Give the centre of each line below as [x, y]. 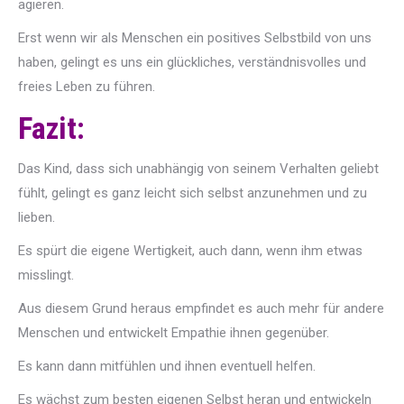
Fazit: [51, 128]
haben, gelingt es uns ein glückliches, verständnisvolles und [192, 62]
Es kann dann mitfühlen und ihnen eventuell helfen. [167, 366]
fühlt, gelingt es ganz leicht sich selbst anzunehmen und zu [193, 193]
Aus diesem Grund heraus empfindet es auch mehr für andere [201, 308]
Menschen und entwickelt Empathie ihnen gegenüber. [174, 333]
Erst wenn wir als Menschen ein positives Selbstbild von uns [195, 38]
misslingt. [46, 275]
